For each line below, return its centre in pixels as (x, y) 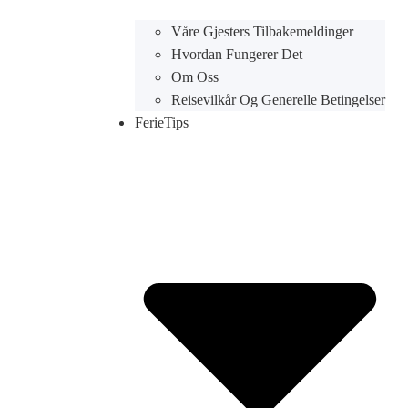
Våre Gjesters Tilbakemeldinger (262, 31)
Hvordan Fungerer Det (236, 54)
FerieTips (161, 122)
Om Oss (194, 77)
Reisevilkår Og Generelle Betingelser (278, 100)
